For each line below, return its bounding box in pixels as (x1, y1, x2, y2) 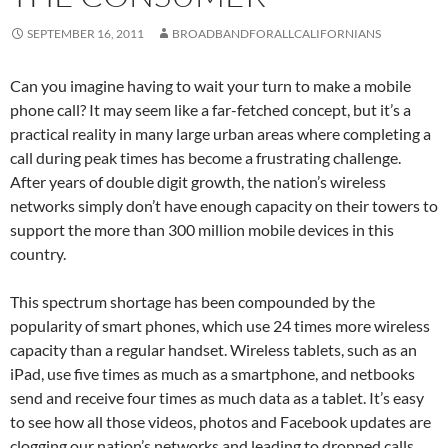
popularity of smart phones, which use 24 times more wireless (10, 316, 430, 336)
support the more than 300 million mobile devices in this (10, 220, 394, 240)
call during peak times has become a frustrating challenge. (10, 148, 401, 168)
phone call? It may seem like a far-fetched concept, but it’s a (10, 100, 411, 120)
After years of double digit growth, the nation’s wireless (10, 172, 386, 192)
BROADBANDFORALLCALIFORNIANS (172, 26, 381, 42)
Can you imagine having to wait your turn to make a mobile (10, 76, 411, 96)
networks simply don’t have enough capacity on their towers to (10, 196, 438, 216)
